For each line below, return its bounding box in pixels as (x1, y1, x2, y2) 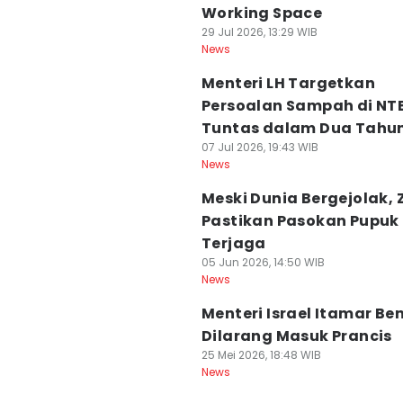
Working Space (201, 3, 323, 23)
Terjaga (201, 233, 266, 254)
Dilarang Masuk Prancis (201, 326, 392, 346)
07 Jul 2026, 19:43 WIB (201, 139, 318, 155)
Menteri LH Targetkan (201, 73, 375, 94)
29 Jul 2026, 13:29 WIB (201, 24, 318, 40)
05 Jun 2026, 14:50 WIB (201, 255, 325, 270)
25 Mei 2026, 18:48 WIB (201, 347, 321, 363)
